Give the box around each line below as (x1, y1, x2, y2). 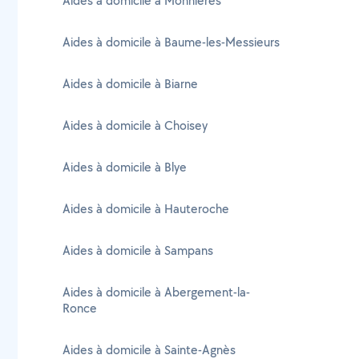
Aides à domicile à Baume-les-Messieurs (63, 34, 280, 50)
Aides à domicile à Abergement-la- (63, 284, 250, 301)
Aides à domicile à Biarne (63, 75, 198, 92)
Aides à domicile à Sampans (63, 242, 213, 259)
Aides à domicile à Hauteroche (63, 200, 229, 217)
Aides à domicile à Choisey (63, 117, 208, 134)
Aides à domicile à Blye (63, 159, 187, 175)
